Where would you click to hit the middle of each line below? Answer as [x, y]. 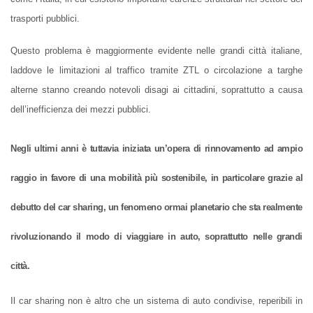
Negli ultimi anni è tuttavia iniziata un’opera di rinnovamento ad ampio [156, 149]
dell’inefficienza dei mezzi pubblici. [81, 110]
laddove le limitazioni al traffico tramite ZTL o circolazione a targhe [156, 71]
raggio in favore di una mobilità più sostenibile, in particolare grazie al [156, 178]
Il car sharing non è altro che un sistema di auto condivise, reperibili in [156, 301]
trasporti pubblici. [45, 19]
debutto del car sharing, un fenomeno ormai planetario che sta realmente [156, 208]
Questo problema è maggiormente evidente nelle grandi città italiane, [156, 51]
